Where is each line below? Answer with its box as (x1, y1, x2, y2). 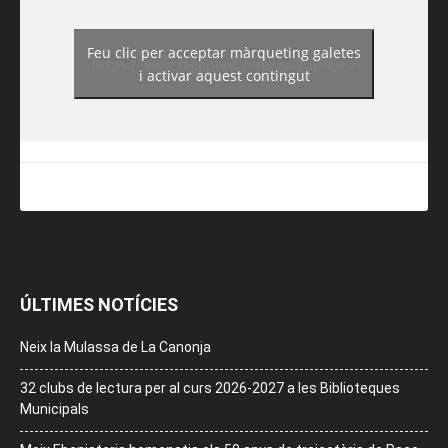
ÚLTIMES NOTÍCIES (20, 294, 178, 316)
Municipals (20, 401, 89, 418)
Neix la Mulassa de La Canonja (20, 339, 211, 356)
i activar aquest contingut (138, 66, 310, 86)
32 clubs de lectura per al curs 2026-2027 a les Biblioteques (20, 380, 400, 397)
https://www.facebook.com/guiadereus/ (92, 54, 356, 74)
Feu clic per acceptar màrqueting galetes (87, 43, 361, 63)
